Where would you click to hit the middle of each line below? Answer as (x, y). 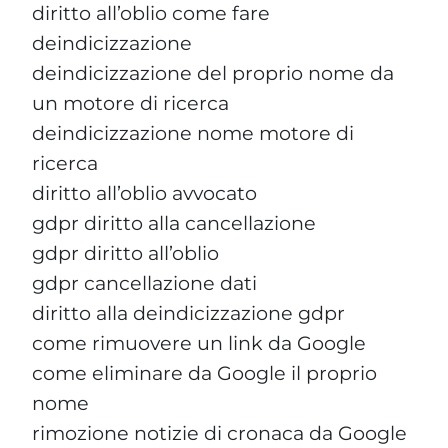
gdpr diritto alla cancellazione (174, 222)
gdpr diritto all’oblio (125, 252)
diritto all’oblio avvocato (144, 192)
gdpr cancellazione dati (144, 282)
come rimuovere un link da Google (199, 342)
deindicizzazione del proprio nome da (213, 72)
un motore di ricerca (130, 102)
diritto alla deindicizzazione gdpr (188, 312)
